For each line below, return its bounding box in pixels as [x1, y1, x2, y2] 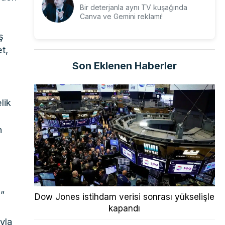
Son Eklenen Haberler [72, 60, 177, 72]
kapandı [108, 203, 141, 213]
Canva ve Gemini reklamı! [79, 12, 163, 21]
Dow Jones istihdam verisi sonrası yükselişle [34, 191, 214, 202]
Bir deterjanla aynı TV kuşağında [79, 3, 187, 12]
